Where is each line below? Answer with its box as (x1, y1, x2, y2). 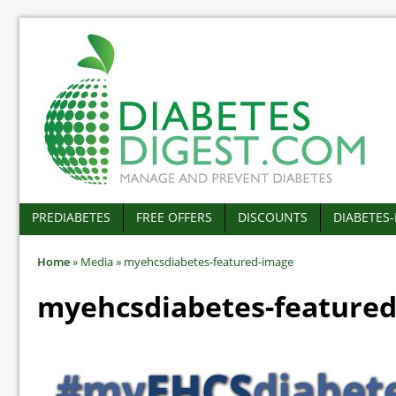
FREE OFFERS (136, 209, 212, 225)
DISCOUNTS (238, 209, 308, 225)
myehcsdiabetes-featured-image (121, 254, 293, 270)
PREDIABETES (32, 209, 110, 225)
